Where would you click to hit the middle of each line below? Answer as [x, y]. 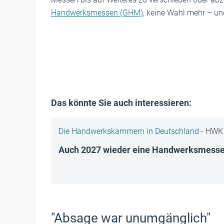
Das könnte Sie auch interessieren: [121, 103]
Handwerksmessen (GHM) [97, 13]
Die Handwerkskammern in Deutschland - [132, 131]
